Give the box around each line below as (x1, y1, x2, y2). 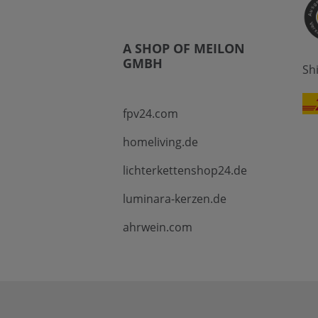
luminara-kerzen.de (122, 191, 226, 207)
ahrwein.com (122, 219, 192, 235)
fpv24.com (122, 106, 178, 121)
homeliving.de (122, 134, 198, 150)
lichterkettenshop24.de (122, 163, 247, 178)
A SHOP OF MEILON (122, 40, 245, 57)
